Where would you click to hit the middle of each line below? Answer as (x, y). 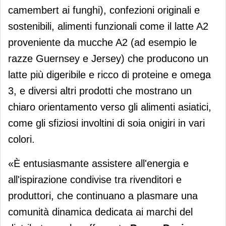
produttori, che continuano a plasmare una (103, 196)
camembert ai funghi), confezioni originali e (104, 10)
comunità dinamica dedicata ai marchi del (100, 212)
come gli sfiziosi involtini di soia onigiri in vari (106, 123)
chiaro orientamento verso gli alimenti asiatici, (110, 107)
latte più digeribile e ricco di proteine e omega (109, 75)
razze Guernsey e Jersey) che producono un (108, 59)
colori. (21, 139)
